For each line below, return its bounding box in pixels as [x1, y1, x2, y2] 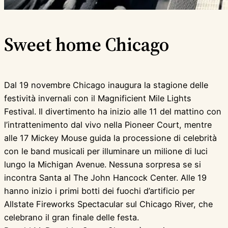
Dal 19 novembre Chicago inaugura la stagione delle [4, 80, 208, 91]
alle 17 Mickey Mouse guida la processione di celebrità [4, 133, 217, 144]
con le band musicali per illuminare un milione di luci [4, 146, 208, 157]
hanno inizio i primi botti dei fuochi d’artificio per [4, 186, 195, 196]
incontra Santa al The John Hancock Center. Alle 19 [4, 173, 207, 183]
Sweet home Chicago [4, 32, 169, 58]
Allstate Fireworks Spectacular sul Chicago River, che [4, 199, 213, 210]
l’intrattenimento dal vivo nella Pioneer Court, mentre [4, 120, 212, 130]
